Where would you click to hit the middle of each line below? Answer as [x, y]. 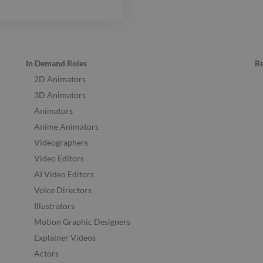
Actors [46, 254]
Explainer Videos [65, 238]
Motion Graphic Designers [82, 222]
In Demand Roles [56, 63]
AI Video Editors [64, 174]
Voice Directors [63, 190]
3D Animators [60, 95]
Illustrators [54, 206]
